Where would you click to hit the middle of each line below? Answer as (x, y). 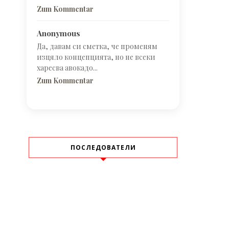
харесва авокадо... (67, 68)
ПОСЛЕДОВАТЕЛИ (103, 148)
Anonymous (59, 33)
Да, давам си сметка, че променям (97, 47)
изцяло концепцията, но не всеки (96, 57)
